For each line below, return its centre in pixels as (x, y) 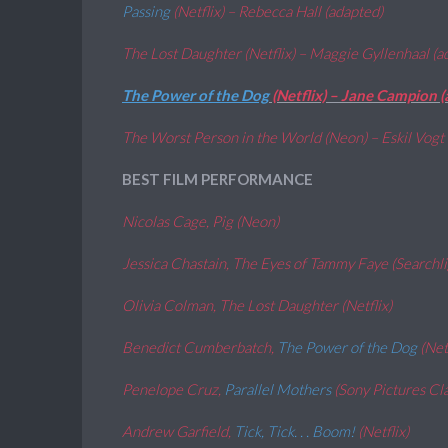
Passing (147, 11)
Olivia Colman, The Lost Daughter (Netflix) (257, 305)
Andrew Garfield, (178, 431)
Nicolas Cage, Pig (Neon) (200, 221)
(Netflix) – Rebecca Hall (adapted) (278, 11)
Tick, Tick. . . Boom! (296, 431)
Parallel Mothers (279, 389)
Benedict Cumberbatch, (199, 347)
